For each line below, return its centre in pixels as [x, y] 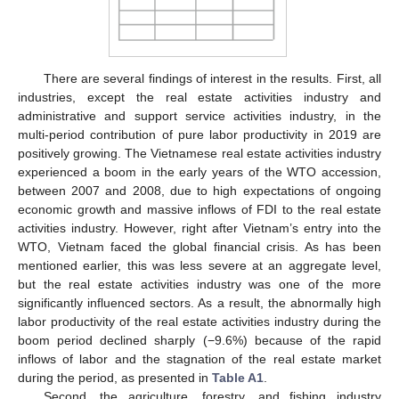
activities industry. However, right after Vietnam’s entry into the [199, 228]
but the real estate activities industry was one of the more [199, 285]
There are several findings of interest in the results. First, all [212, 79]
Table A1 [238, 378]
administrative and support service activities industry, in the [199, 116]
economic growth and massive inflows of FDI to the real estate [199, 210]
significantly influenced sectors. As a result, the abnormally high [199, 303]
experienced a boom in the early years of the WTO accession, [199, 172]
